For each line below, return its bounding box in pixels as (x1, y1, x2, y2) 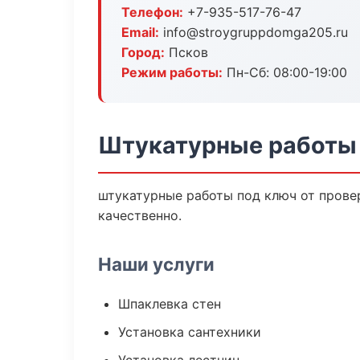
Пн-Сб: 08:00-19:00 (223, 64, 347, 80)
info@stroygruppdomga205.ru (159, 24, 348, 40)
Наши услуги (98, 253, 215, 275)
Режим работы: (121, 64, 223, 80)
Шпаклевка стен (118, 296, 221, 312)
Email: (121, 24, 159, 40)
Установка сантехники (118, 324, 261, 340)
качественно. (98, 207, 182, 223)
